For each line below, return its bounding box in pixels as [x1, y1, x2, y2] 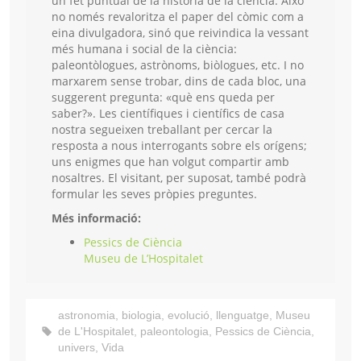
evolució [168, 309, 210, 322]
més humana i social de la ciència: [52, 41, 237, 57]
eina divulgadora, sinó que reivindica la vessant [52, 25, 309, 41]
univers [58, 341, 95, 355]
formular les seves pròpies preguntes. [52, 186, 257, 202]
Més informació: [52, 210, 141, 226]
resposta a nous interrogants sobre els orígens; [52, 138, 307, 154]
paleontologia [140, 325, 209, 338]
